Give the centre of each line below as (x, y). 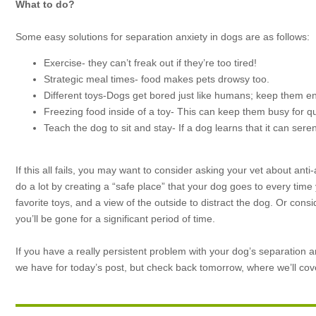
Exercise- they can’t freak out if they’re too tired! (150, 63)
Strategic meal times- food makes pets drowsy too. (157, 79)
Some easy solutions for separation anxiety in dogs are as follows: (163, 37)
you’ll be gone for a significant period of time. (115, 219)
